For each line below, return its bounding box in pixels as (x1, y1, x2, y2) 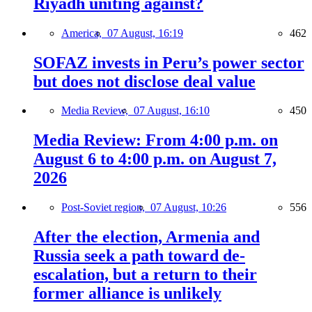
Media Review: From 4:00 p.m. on (33, 131, 278, 150)
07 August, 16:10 (134, 104, 210, 117)
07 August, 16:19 (107, 26, 183, 39)
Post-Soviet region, (61, 201, 150, 214)
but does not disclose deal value (33, 72, 256, 91)
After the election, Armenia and (33, 228, 260, 247)
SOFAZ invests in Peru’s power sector (33, 53, 304, 72)
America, (61, 26, 107, 39)
